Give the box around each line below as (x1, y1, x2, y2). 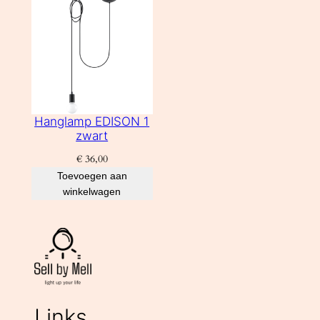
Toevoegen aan (56, 170, 127, 182)
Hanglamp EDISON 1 (34, 114, 150, 129)
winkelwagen (63, 186, 121, 198)
